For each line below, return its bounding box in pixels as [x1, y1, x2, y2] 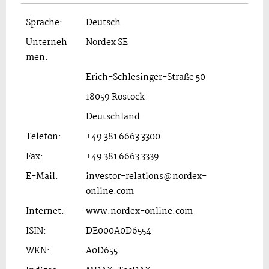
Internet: [26, 204, 64, 219]
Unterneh [26, 35, 67, 50]
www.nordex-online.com [86, 204, 193, 219]
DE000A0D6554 [86, 223, 151, 238]
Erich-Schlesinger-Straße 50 [86, 70, 205, 85]
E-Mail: [26, 169, 58, 184]
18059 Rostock [86, 89, 145, 104]
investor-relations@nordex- [86, 169, 207, 184]
